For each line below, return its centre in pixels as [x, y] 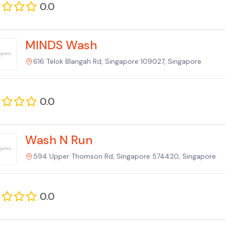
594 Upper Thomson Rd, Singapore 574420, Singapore [125, 156]
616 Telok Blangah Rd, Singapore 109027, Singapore [117, 61]
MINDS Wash [61, 45]
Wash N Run [59, 140]
